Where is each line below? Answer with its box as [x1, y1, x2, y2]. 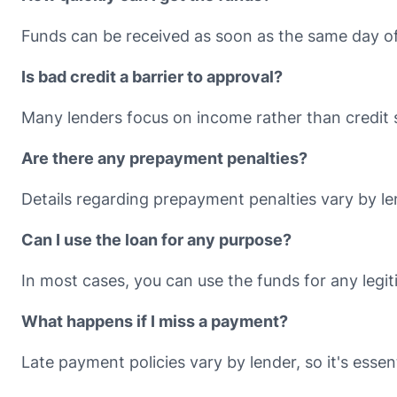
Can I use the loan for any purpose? [21, 230, 292, 250]
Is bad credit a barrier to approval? [21, 67, 283, 87]
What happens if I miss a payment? [21, 312, 288, 331]
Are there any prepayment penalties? [21, 149, 307, 168]
